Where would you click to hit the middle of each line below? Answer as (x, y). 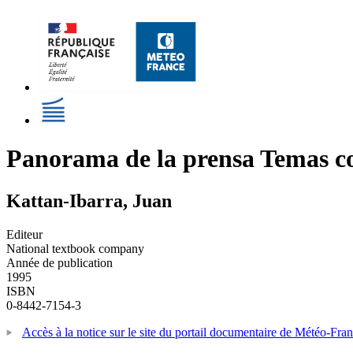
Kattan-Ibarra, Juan (89, 201)
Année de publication (59, 262)
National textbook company (75, 248)
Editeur (24, 234)
